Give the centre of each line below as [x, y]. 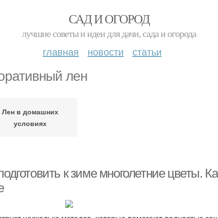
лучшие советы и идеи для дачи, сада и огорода [109, 33]
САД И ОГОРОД [109, 18]
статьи [147, 51]
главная [61, 51]
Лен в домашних [30, 111]
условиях [30, 123]
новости [106, 51]
